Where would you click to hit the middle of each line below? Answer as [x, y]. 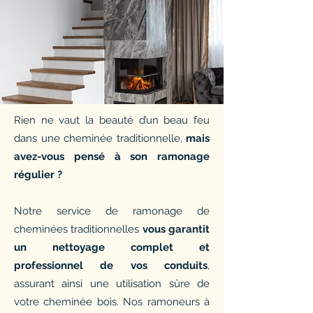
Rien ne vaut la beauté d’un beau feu [112, 120]
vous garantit [176, 229]
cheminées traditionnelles [78, 229]
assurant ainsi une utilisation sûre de [112, 284]
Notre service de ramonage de [112, 211]
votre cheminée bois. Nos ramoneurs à [112, 302]
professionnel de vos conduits [111, 265]
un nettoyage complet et [112, 247]
